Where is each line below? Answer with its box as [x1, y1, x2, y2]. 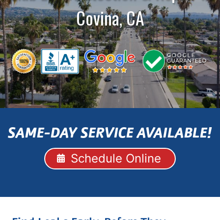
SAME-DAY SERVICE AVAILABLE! [8, 127, 212, 141]
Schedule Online [71, 151, 161, 166]
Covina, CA [76, 4, 144, 31]
